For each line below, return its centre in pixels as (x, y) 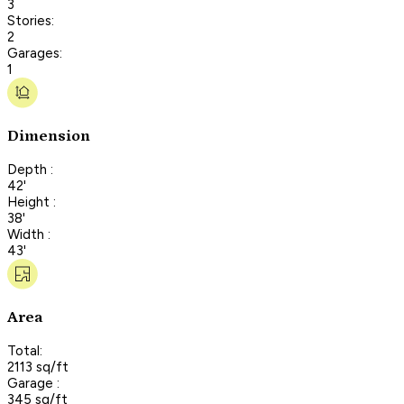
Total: (25, 350)
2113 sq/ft (38, 367)
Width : (29, 234)
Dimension (49, 137)
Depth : (30, 169)
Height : (32, 202)
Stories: (31, 20)
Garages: (35, 53)
